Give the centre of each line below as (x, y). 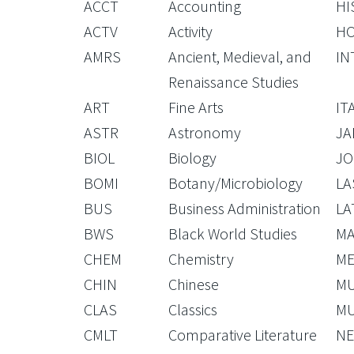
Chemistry (201, 259)
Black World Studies (232, 233)
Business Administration (244, 208)
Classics (192, 309)
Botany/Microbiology (235, 183)
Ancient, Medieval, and (239, 56)
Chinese (193, 284)
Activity (190, 31)
